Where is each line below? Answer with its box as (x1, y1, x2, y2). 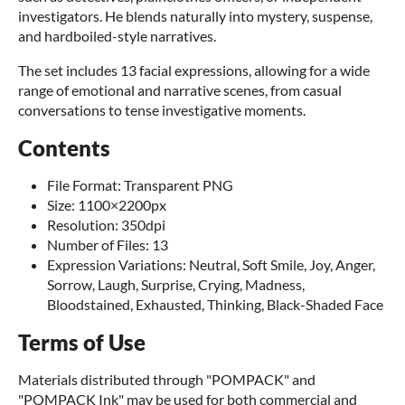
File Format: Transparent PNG (47, 176, 233, 193)
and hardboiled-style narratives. (18, 27, 216, 44)
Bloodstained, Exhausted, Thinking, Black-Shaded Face (47, 296, 383, 313)
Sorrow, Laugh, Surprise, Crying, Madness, (47, 276, 305, 293)
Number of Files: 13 (47, 236, 168, 253)
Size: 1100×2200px (47, 196, 166, 213)
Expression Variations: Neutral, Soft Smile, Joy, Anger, (47, 256, 375, 273)
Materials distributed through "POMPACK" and (18, 371, 316, 388)
